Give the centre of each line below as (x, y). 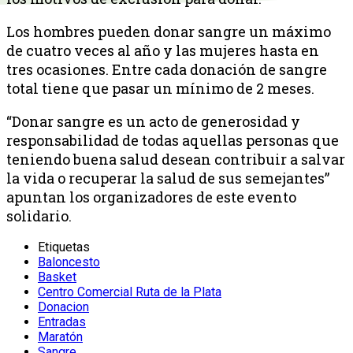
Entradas (62, 321)
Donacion (63, 307)
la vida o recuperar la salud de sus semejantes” (168, 178)
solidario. (39, 216)
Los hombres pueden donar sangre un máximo (169, 31)
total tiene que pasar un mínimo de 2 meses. (160, 88)
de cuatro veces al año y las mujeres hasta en (163, 50)
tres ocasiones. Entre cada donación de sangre (167, 69)
